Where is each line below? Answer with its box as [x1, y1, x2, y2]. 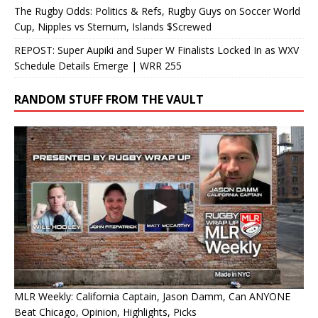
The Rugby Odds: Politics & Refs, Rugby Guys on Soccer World [14, 4, 300, 18]
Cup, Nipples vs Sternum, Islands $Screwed [14, 19, 212, 33]
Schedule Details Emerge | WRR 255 [14, 58, 182, 72]
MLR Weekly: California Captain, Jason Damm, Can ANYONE [14, 290, 290, 304]
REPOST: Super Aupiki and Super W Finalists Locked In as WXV [14, 43, 299, 57]
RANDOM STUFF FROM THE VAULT [14, 91, 204, 107]
